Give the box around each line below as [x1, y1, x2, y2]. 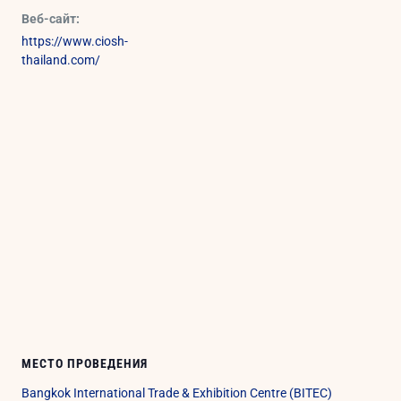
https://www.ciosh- [21, 33, 129, 48]
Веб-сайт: [21, 11, 81, 26]
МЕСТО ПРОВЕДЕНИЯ [21, 355, 149, 371]
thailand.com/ [21, 52, 101, 67]
